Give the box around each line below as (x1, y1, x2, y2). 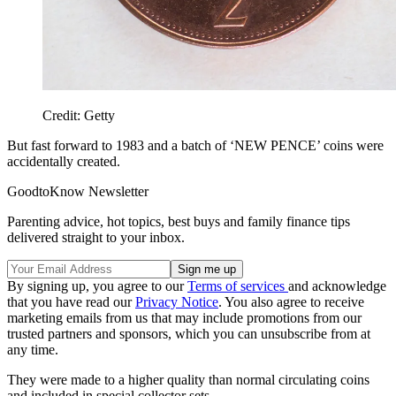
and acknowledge (288, 278, 386, 294)
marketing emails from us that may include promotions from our (7, 310, 362, 326)
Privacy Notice (135, 294, 218, 310)
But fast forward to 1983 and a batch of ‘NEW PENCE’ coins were (7, 138, 384, 154)
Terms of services (187, 278, 288, 294)
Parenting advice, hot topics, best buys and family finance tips (7, 214, 350, 230)
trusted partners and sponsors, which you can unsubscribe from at (7, 326, 370, 342)
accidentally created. (7, 154, 120, 170)
